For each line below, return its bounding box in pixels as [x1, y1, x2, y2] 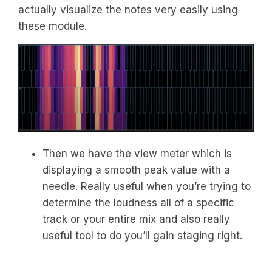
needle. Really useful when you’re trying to [42, 180, 251, 192]
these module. [18, 20, 87, 33]
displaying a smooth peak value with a [42, 163, 230, 176]
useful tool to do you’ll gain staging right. [42, 229, 242, 242]
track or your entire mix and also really [42, 212, 230, 225]
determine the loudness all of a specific [42, 196, 234, 209]
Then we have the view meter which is [42, 147, 232, 160]
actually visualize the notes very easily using [18, 4, 238, 16]
